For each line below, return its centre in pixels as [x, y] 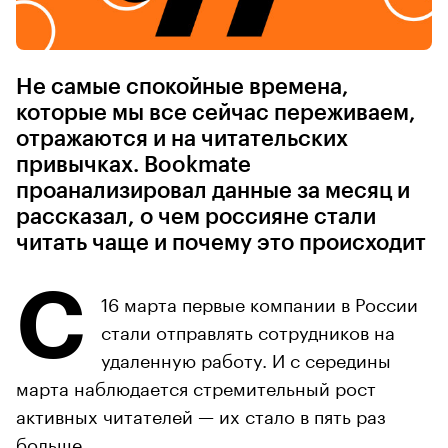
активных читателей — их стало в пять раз [201, 413]
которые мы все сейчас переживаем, [216, 112]
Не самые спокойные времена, [182, 86]
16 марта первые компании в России [259, 301]
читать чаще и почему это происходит [221, 242]
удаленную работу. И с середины [246, 357]
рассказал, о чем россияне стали [196, 216]
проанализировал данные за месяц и [213, 190]
